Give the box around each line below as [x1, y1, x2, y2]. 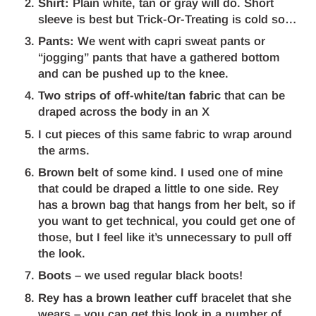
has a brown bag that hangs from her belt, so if [38, 197, 296, 212]
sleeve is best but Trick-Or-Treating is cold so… [38, 12, 298, 26]
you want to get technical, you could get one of [38, 214, 296, 228]
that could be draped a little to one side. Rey [38, 181, 279, 195]
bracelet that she [197, 291, 292, 305]
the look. [38, 246, 86, 260]
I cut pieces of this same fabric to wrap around [38, 127, 293, 141]
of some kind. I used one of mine [99, 165, 284, 179]
